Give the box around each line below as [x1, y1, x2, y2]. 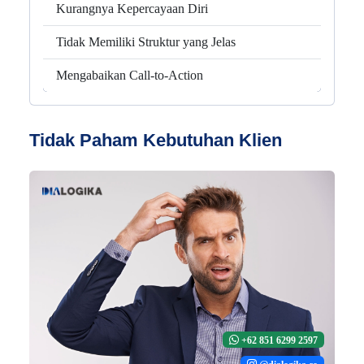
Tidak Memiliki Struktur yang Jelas [56, 35, 236, 50]
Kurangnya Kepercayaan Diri [56, 2, 208, 16]
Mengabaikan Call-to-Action [56, 68, 203, 83]
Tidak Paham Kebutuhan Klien [29, 130, 282, 151]
